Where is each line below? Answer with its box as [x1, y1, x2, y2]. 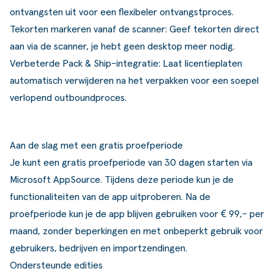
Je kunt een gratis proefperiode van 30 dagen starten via [10, 157, 253, 168]
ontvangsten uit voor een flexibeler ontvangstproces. [10, 7, 234, 17]
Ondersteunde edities [10, 260, 103, 270]
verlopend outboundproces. [10, 92, 127, 103]
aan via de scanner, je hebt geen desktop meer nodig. [10, 41, 235, 51]
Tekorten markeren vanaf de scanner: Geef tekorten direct [10, 24, 259, 34]
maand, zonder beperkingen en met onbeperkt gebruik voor [10, 226, 263, 236]
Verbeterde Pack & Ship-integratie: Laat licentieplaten [10, 58, 242, 68]
